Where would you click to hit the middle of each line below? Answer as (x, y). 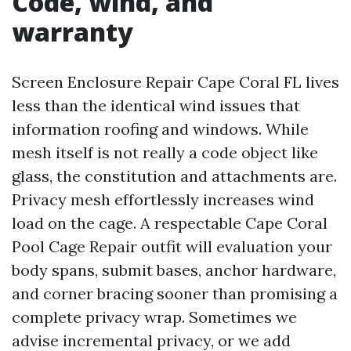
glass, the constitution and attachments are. (174, 176)
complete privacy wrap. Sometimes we (154, 317)
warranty (72, 32)
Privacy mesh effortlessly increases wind (163, 199)
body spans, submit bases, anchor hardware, (174, 270)
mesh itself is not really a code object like (165, 152)
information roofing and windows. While (160, 129)
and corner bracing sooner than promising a (175, 293)
